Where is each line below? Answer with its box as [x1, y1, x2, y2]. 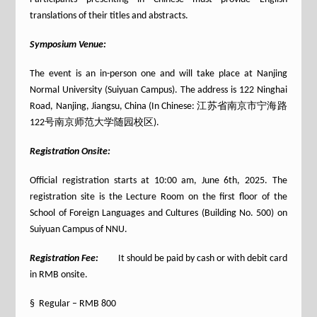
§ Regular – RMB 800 [30, 299, 117, 309]
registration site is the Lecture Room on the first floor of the [30, 192, 287, 202]
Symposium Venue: [30, 40, 107, 50]
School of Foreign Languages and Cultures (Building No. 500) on [30, 208, 287, 219]
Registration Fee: [30, 253, 118, 264]
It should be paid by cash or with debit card [117, 253, 287, 264]
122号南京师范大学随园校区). [30, 117, 160, 128]
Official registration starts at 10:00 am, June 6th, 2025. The [30, 175, 287, 186]
